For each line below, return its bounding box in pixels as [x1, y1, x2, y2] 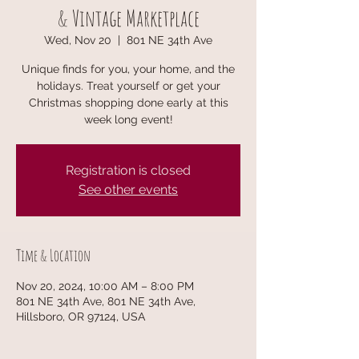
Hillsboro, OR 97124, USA [16, 309, 145, 323]
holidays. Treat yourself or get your [36, 79, 220, 92]
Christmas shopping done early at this [28, 95, 228, 109]
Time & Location [16, 244, 91, 265]
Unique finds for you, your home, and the [22, 62, 235, 75]
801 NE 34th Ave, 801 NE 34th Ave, [16, 294, 196, 308]
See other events [79, 181, 178, 197]
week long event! [83, 112, 173, 126]
